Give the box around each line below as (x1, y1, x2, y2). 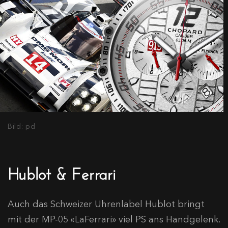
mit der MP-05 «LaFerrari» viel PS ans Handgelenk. (8, 214, 220, 225)
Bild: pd (8, 122, 36, 131)
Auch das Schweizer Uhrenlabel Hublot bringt (8, 198, 205, 210)
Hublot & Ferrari (8, 159, 116, 184)
